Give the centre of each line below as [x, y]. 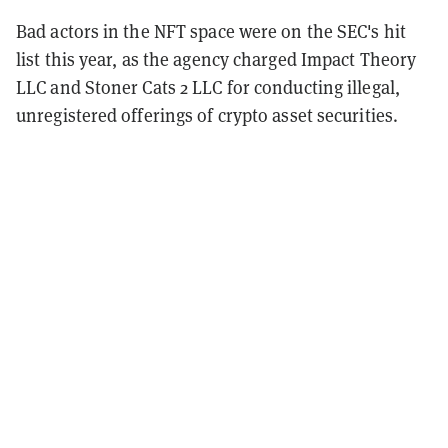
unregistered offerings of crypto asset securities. [207, 115]
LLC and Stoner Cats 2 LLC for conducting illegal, [208, 87]
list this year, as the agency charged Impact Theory [216, 59]
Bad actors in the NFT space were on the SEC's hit [211, 31]
